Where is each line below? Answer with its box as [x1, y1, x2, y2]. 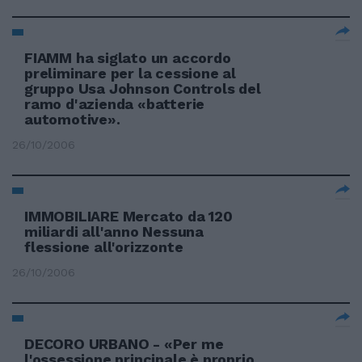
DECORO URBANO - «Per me [24, 335, 224, 352]
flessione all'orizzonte [24, 238, 183, 255]
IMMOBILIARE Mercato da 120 [24, 208, 233, 225]
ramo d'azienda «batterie [24, 95, 205, 112]
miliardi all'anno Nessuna [24, 223, 204, 240]
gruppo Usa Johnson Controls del [24, 80, 261, 97]
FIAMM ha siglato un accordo [24, 49, 231, 66]
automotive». [24, 111, 120, 128]
